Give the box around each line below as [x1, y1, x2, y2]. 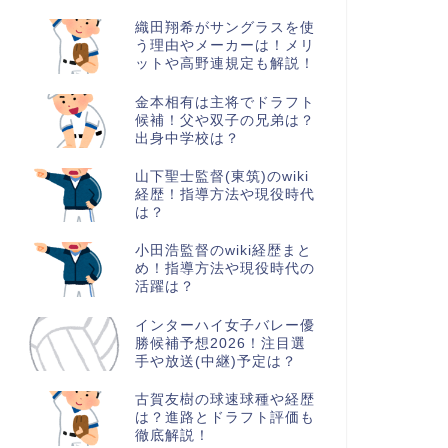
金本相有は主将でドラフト [134, 94, 315, 110]
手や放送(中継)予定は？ [134, 353, 297, 369]
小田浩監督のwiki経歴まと [134, 243, 312, 259]
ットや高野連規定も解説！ [134, 56, 315, 72]
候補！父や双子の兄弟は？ [134, 112, 315, 128]
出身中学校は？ [134, 130, 240, 146]
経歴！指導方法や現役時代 [134, 187, 315, 203]
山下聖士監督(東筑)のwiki [134, 169, 309, 185]
